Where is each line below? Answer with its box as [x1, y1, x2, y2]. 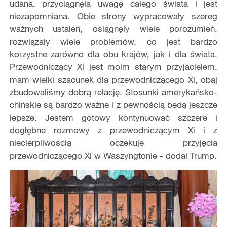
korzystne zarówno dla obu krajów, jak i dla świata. [9, 49, 218, 60]
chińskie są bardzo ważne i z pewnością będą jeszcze [9, 99, 218, 110]
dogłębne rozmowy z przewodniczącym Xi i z [9, 125, 218, 136]
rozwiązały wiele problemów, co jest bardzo [9, 36, 218, 47]
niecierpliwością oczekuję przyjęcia [9, 137, 218, 148]
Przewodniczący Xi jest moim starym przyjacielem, [9, 61, 218, 72]
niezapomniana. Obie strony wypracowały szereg [9, 11, 218, 22]
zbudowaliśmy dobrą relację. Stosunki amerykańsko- [9, 87, 218, 98]
